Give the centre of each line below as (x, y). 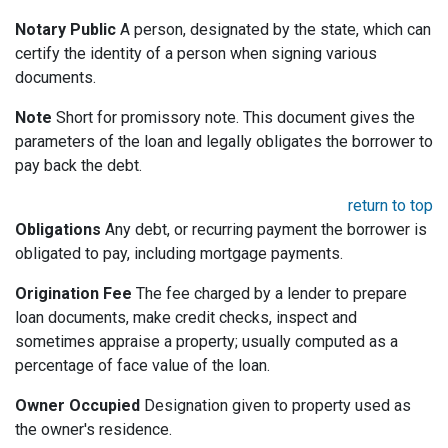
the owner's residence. (93, 430)
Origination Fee (73, 294)
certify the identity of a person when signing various (196, 54)
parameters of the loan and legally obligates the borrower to (224, 142)
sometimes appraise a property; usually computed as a (206, 342)
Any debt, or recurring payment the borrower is (264, 230)
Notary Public (65, 30)
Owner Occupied (77, 406)
